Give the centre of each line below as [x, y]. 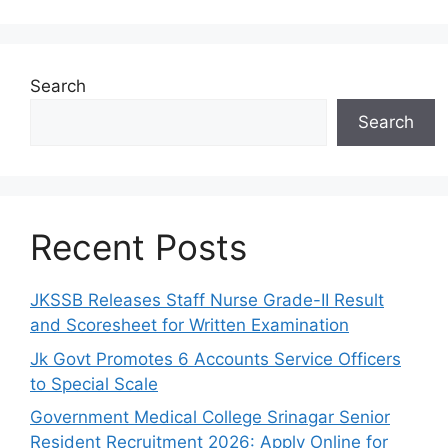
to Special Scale [94, 383]
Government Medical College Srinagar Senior [210, 417]
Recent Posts [138, 247]
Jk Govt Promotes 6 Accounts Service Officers [215, 358]
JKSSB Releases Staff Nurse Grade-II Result [207, 300]
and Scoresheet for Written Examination [189, 325]
